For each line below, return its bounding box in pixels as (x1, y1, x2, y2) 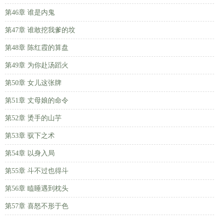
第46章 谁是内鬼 (5, 9, 55, 16)
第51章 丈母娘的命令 (5, 97, 68, 104)
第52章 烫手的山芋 (5, 114, 62, 122)
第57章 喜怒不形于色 (5, 202, 68, 210)
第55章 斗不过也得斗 (5, 167, 68, 175)
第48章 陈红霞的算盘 (5, 44, 68, 51)
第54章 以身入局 (5, 150, 55, 157)
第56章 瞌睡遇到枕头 (5, 185, 68, 192)
